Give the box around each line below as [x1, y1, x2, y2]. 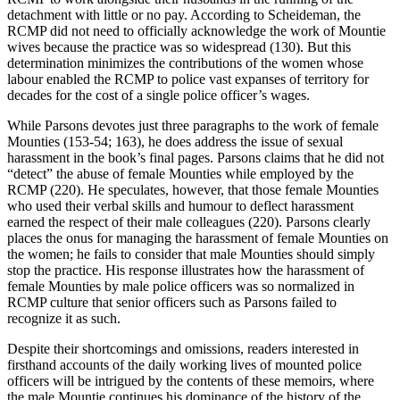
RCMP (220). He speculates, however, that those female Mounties [7, 181, 379, 197]
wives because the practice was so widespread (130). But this [7, 38, 351, 54]
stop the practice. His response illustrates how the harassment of [7, 262, 364, 278]
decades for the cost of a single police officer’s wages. [7, 87, 310, 103]
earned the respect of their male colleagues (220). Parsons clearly [7, 213, 371, 229]
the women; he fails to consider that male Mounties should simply [7, 246, 375, 262]
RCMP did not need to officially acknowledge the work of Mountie [7, 22, 386, 38]
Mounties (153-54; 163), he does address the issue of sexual [7, 133, 343, 149]
